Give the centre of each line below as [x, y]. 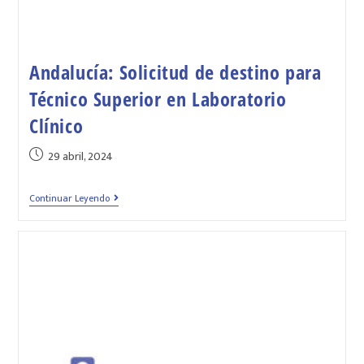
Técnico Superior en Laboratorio [158, 99]
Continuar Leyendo [69, 199]
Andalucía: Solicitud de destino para [175, 72]
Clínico [56, 126]
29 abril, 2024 [80, 157]
